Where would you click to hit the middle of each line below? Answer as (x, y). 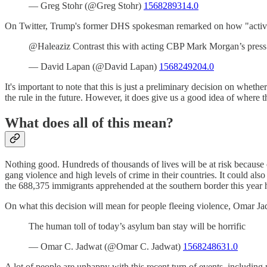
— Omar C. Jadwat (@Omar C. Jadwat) (106, 246)
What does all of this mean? (89, 123)
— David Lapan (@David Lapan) (94, 67)
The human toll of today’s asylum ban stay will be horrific (137, 226)
